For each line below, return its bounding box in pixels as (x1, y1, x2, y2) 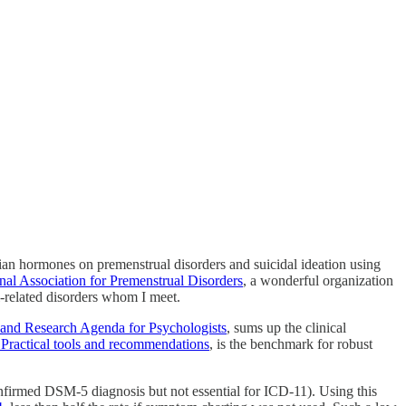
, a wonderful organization (243, 272, 393, 288)
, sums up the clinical (227, 319, 346, 335)
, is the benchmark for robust (209, 335, 372, 352)
